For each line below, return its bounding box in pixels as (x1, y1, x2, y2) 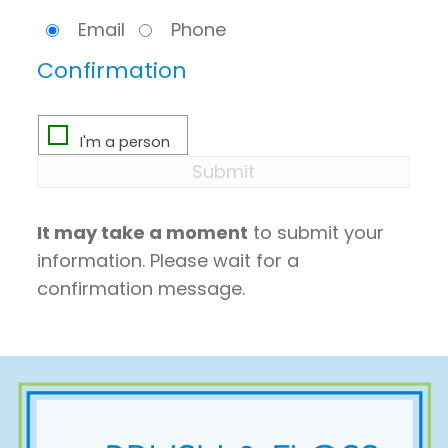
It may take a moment (37, 220, 249, 246)
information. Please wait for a (37, 248, 300, 274)
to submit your (248, 220, 385, 246)
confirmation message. (37, 276, 246, 302)
